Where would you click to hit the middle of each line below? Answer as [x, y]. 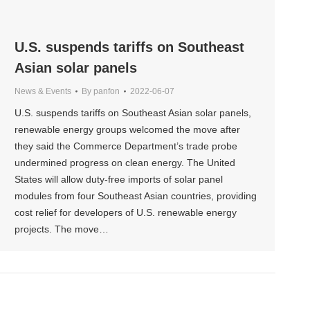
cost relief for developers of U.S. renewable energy [126, 212]
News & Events [43, 91]
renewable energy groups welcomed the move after [127, 129]
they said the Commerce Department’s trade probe [126, 146]
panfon [107, 91]
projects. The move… [62, 229]
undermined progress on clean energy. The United [125, 162]
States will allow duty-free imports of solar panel [119, 179]
